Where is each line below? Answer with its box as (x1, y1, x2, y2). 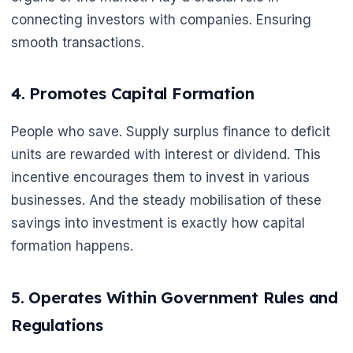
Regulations (11, 314, 103, 335)
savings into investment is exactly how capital (11, 215, 305, 232)
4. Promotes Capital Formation (11, 84, 255, 104)
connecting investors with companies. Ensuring (11, 11, 311, 28)
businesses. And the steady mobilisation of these (11, 192, 321, 209)
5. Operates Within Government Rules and (11, 287, 339, 307)
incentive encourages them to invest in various (11, 169, 310, 186)
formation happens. (11, 238, 133, 255)
